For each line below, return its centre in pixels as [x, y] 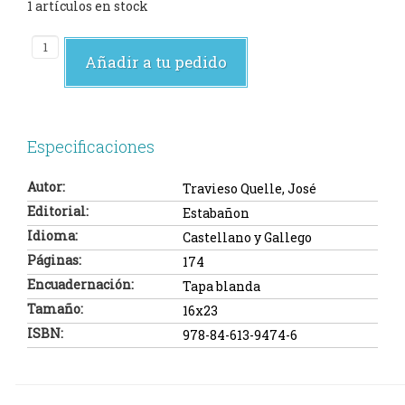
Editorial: [58, 212]
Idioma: [52, 236]
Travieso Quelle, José [250, 189]
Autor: [46, 187]
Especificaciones [91, 146]
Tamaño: [55, 309]
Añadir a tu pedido [156, 62]
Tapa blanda [221, 287]
